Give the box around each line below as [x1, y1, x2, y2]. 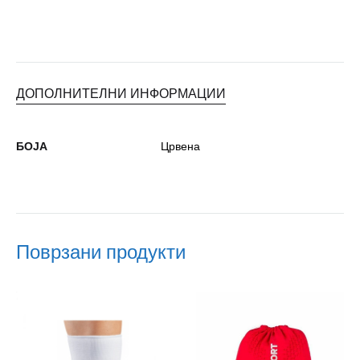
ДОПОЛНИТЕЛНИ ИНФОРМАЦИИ [16, 86, 226, 101]
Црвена [161, 140, 200, 153]
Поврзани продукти [16, 241, 186, 264]
